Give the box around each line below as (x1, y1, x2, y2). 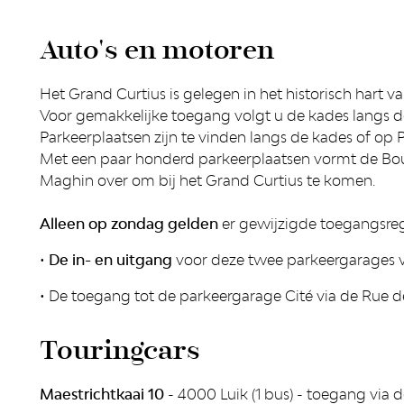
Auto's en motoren (40, 32, 274, 68)
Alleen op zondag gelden (40, 215, 218, 233)
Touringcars (40, 333, 200, 368)
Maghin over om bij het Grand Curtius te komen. (40, 171, 375, 189)
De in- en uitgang (49, 251, 172, 269)
